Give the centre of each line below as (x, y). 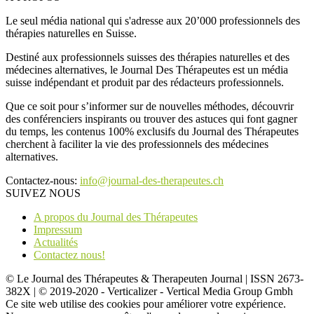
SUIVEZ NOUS (43, 193)
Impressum (58, 230)
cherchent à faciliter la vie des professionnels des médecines (137, 144)
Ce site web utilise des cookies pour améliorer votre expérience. (146, 304)
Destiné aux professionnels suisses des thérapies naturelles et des (148, 57)
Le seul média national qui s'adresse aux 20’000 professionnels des (153, 21)
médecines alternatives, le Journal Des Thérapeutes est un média (147, 70)
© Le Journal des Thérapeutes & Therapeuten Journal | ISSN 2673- (155, 279)
